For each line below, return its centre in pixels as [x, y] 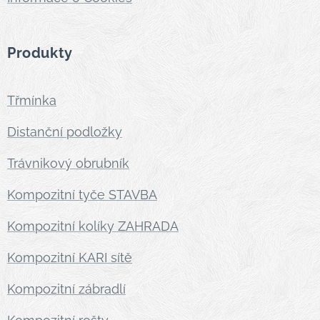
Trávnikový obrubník [68, 163]
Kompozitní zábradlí [66, 289]
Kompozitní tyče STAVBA [82, 195]
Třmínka [32, 100]
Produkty [40, 53]
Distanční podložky [65, 132]
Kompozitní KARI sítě [70, 257]
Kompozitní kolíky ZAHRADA [93, 226]
